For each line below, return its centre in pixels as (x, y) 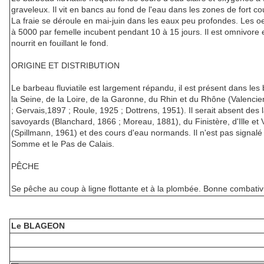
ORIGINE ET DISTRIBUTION (65, 66)
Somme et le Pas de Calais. (63, 144)
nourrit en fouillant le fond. (60, 43)
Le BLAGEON (38, 226)
